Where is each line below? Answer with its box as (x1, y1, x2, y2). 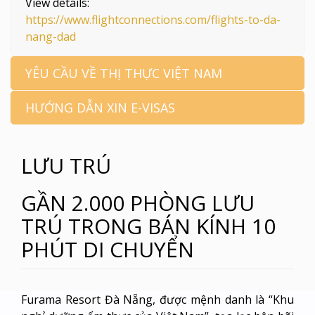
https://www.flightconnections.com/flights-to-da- (25, 12, 281, 27)
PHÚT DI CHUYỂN (21, 234, 194, 264)
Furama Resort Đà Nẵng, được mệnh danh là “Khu (21, 291, 294, 307)
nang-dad (25, 29, 76, 44)
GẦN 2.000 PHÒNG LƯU (21, 188, 255, 217)
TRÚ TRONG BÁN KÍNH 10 (21, 211, 276, 240)
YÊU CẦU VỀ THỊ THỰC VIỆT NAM (25, 65, 222, 82)
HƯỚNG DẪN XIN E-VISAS (25, 99, 175, 116)
